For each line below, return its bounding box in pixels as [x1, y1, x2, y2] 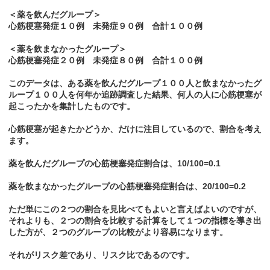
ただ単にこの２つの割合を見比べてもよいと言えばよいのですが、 [8, 204, 262, 215]
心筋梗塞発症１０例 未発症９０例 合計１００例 [8, 21, 202, 31]
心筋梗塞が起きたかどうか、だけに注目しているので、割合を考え [8, 124, 262, 134]
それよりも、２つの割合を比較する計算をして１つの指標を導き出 [8, 216, 262, 226]
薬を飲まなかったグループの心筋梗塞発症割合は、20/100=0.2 [8, 181, 246, 192]
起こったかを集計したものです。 [8, 101, 135, 111]
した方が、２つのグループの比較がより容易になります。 [8, 227, 228, 237]
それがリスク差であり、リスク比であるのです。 [8, 250, 194, 260]
